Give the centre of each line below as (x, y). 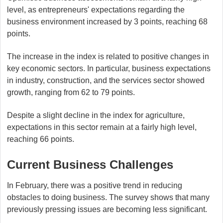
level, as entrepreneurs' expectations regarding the (96, 9)
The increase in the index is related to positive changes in (108, 56)
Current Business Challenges (90, 164)
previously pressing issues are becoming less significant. (107, 209)
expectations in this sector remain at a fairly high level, (102, 127)
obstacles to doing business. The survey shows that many (108, 197)
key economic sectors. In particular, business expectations (109, 68)
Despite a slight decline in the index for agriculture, (96, 115)
